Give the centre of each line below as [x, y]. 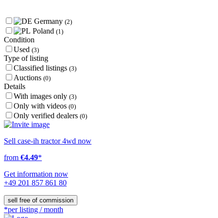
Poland [43, 31]
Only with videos [41, 106]
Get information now [36, 174]
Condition [19, 40]
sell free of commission [41, 200]
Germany [48, 21]
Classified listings [41, 68]
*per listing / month [34, 209]
